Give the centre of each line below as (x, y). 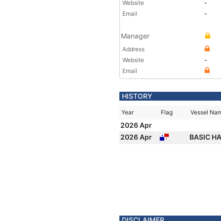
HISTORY (137, 96)
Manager (135, 36)
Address (133, 49)
